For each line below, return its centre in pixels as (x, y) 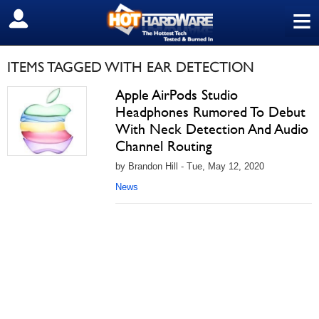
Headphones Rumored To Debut (210, 112)
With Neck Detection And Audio (212, 129)
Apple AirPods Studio (177, 95)
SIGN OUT (42, 19)
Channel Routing (164, 146)
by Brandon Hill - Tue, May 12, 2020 (190, 166)
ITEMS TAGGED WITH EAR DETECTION (131, 67)
